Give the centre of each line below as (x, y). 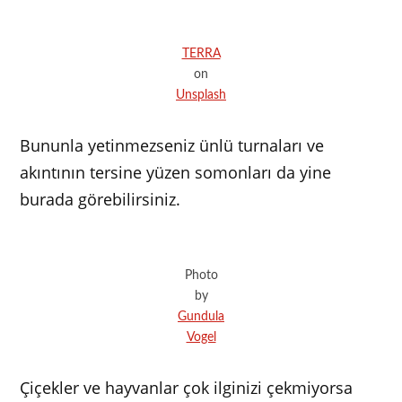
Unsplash (201, 95)
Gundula (201, 317)
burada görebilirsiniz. (103, 200)
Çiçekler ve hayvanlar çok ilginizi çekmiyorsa (187, 388)
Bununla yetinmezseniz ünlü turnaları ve (172, 146)
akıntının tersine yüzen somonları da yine (176, 173)
